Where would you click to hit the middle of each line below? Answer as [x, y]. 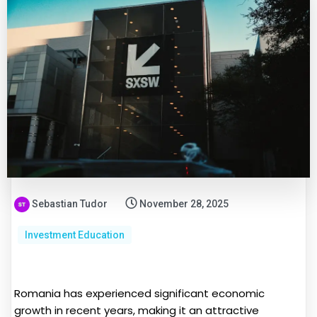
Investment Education [75, 235]
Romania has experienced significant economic [139, 293]
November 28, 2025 [184, 203]
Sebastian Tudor [70, 203]
